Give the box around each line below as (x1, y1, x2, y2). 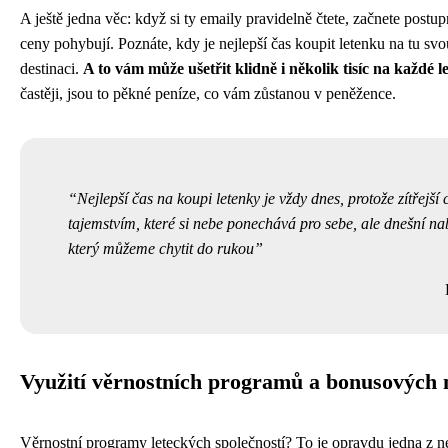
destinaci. (20, 59, 83, 77)
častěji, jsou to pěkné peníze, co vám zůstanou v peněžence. (20, 84, 396, 102)
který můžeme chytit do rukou (68, 239, 254, 257)
